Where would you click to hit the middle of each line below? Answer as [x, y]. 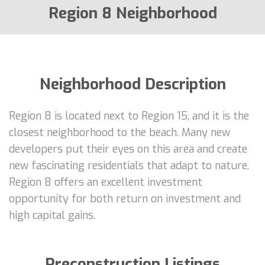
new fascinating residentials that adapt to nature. [129, 165]
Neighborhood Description [132, 84]
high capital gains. [52, 215]
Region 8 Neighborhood [132, 13]
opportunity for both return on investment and [125, 198]
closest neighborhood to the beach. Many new [119, 132]
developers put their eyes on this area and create [128, 149]
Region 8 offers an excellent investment [106, 182]
